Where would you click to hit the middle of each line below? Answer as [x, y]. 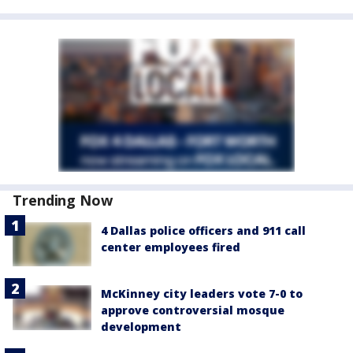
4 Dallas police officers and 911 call [203, 230]
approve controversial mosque [193, 310]
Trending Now [63, 200]
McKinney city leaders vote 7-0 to [202, 294]
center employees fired [171, 247]
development [141, 327]
